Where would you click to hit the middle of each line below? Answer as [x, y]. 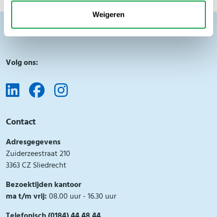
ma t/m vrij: [27, 197]
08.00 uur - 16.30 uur [83, 197]
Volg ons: [22, 63]
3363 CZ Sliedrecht [36, 166]
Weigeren [108, 14]
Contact [21, 123]
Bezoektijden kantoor [44, 185]
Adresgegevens [33, 143]
